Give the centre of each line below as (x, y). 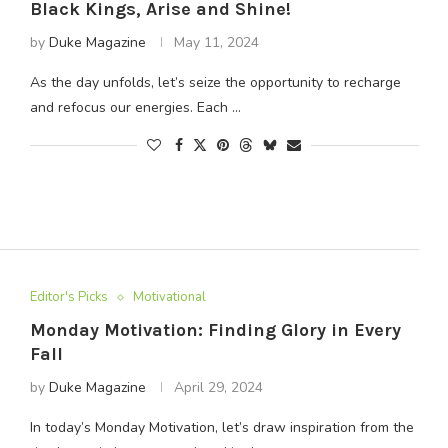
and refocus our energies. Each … (135, 107)
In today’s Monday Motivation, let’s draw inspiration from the (221, 428)
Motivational (169, 297)
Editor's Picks (68, 297)
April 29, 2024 (218, 388)
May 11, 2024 (216, 42)
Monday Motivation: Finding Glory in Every (215, 330)
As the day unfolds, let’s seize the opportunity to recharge (215, 82)
